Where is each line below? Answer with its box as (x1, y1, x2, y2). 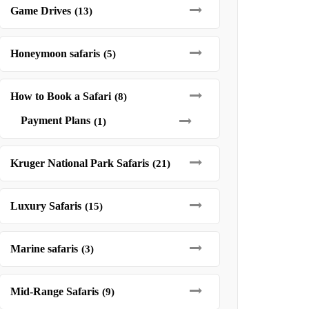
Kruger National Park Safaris (10, 157, 149, 169)
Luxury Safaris (10, 200, 81, 212)
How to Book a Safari (10, 90, 111, 102)
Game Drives (10, 5, 71, 17)
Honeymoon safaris (10, 48, 100, 59)
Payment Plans (20, 114, 90, 126)
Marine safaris (10, 243, 78, 255)
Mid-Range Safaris (10, 286, 99, 297)
